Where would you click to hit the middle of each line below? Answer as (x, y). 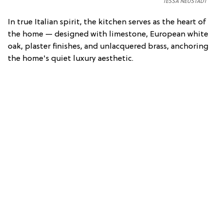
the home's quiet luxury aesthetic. (71, 59)
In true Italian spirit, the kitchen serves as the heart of (107, 23)
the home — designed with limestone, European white (108, 35)
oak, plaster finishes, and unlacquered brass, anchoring (108, 47)
